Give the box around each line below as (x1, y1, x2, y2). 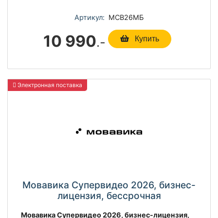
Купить (132, 35, 159, 43)
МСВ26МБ (105, 13, 144, 22)
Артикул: (74, 13, 105, 22)
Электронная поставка (16, 81, 82, 89)
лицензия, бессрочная (57, 189, 161, 201)
